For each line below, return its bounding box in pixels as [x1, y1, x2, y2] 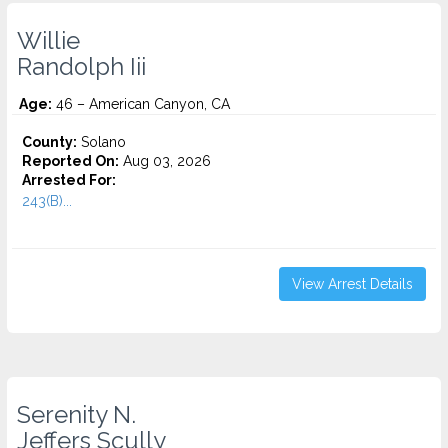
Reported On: [22, 153, 119, 169]
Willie [17, 27, 80, 55]
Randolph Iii [17, 53, 146, 81]
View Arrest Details [292, 276, 413, 292]
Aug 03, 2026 [119, 153, 211, 169]
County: [22, 134, 77, 150]
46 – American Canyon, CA [52, 96, 230, 112]
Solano [77, 134, 126, 150]
